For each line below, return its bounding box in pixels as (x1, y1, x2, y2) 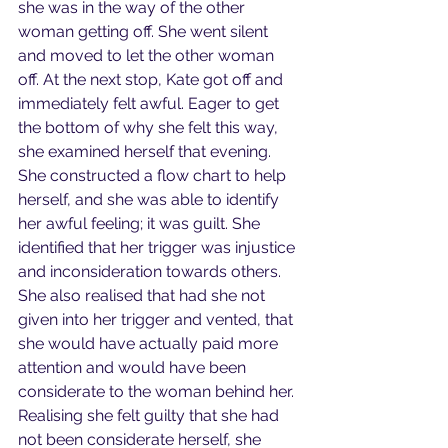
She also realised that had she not (18, 286, 269, 305)
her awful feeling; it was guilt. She (18, 214, 264, 233)
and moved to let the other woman (18, 46, 278, 65)
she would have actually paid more (18, 334, 282, 353)
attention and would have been (18, 358, 250, 377)
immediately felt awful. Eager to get (18, 94, 283, 113)
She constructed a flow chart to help (18, 166, 290, 185)
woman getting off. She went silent (18, 22, 272, 41)
